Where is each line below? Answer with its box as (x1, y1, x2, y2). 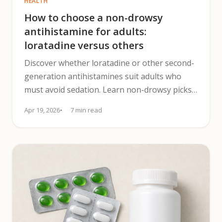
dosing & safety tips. (24, 98, 99, 109)
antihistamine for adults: (24, 25, 147, 38)
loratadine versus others (24, 39, 144, 52)
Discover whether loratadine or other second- (24, 57, 194, 68)
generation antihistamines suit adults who (24, 71, 181, 82)
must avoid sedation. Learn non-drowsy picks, (24, 84, 194, 95)
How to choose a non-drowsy (24, 11, 163, 24)
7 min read (70, 106, 102, 114)
